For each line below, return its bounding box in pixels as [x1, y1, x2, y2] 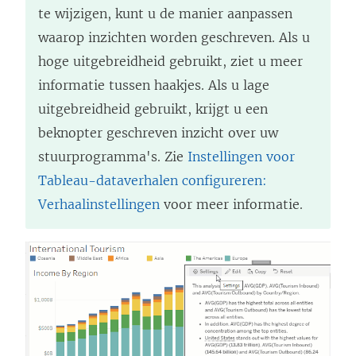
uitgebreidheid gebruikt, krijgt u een [38, 101, 268, 118]
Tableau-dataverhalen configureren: [38, 172, 267, 189]
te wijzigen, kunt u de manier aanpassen [38, 6, 292, 22]
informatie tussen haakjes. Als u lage [38, 77, 269, 94]
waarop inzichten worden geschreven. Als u [38, 29, 310, 46]
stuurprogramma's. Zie [38, 149, 188, 165]
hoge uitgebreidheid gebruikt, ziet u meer [38, 53, 303, 70]
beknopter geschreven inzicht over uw [38, 125, 278, 141]
